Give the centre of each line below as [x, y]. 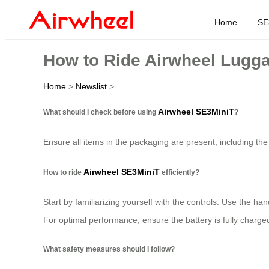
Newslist [91, 86]
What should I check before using [101, 112]
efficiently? [180, 172]
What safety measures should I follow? [109, 249]
